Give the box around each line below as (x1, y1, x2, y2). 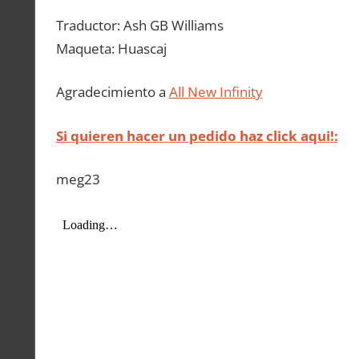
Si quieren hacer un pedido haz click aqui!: (55, 126, 338, 145)
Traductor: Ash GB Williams (55, 15, 224, 34)
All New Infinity (168, 83, 263, 102)
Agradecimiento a (55, 83, 169, 102)
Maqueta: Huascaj (55, 38, 167, 58)
